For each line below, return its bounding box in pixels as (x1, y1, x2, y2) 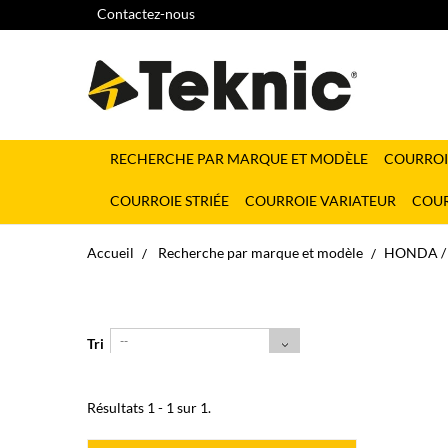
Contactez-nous (97, 5, 195, 22)
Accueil (87, 244, 134, 261)
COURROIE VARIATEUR (245, 192, 396, 209)
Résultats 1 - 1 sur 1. (87, 399, 211, 416)
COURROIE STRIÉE (110, 192, 229, 209)
